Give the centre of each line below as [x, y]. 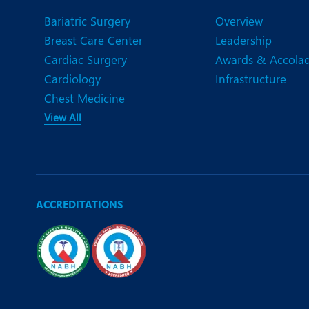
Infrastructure [251, 79]
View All [63, 118]
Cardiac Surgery [86, 60]
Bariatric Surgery [87, 21]
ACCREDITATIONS [79, 205]
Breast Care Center [93, 40]
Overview [239, 21]
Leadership [243, 40]
